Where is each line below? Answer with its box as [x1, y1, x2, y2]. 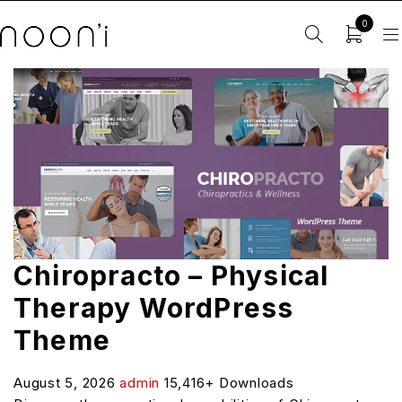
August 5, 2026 [13, 373, 120, 391]
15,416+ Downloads [163, 373, 294, 391]
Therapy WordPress [13, 291, 294, 324]
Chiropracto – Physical [13, 258, 329, 292]
